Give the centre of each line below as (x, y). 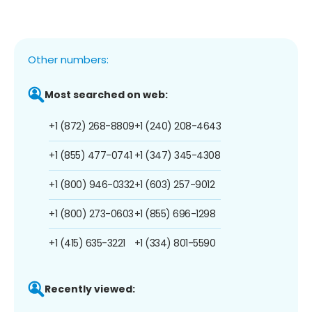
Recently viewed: (90, 289)
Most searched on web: (106, 94)
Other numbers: (68, 59)
